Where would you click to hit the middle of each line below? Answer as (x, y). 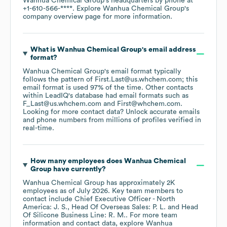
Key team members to (146, 191)
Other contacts (169, 88)
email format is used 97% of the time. (84, 88)
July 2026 (92, 191)
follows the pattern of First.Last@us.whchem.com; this (110, 80)
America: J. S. (45, 207)
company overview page (62, 17)
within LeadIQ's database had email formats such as (106, 96)
